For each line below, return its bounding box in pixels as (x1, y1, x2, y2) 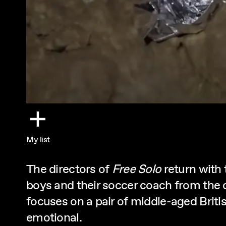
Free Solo (111, 161, 161, 178)
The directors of (26, 161, 112, 178)
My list (26, 134, 50, 145)
